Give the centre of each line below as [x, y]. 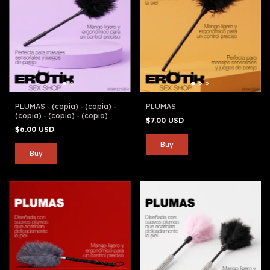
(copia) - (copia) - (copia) [61, 116]
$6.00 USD [36, 130]
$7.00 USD [166, 121]
